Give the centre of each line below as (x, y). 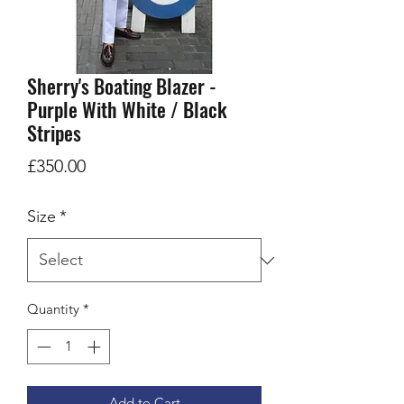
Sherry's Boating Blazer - (122, 86)
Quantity (53, 309)
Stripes (54, 133)
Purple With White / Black (127, 110)
